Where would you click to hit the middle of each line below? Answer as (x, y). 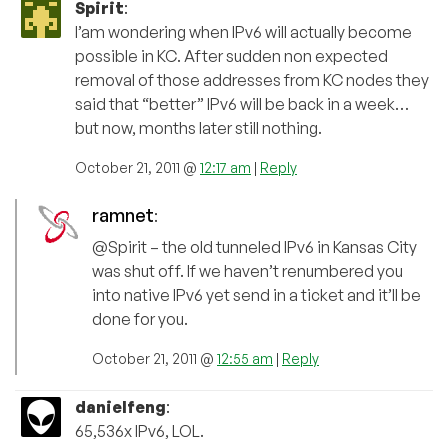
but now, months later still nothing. (198, 128)
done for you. (140, 319)
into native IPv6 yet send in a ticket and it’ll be (256, 295)
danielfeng (120, 407)
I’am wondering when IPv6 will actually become (243, 32)
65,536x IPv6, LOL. (139, 431)
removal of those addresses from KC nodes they (252, 80)
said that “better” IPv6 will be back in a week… (242, 104)
